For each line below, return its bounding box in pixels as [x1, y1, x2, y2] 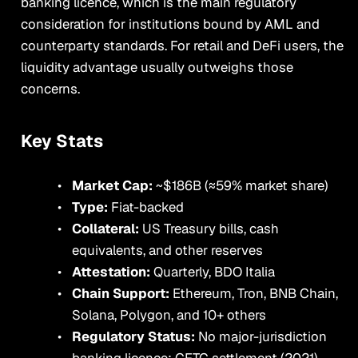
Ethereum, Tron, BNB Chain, [172, 284, 338, 303]
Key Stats [20, 129, 103, 153]
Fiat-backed [110, 198, 184, 217]
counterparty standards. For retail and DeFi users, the [20, 36, 344, 54]
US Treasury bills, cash [141, 220, 279, 238]
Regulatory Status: [71, 328, 198, 346]
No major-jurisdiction [197, 328, 327, 346]
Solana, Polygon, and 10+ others [71, 306, 266, 324]
